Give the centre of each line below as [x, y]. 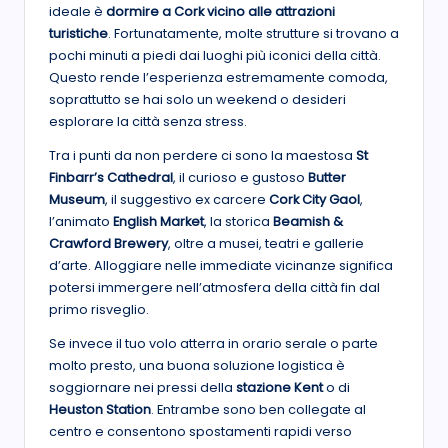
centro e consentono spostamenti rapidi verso [200, 432]
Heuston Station [100, 410]
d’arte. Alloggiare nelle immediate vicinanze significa [221, 266]
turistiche [78, 34]
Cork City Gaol [314, 200]
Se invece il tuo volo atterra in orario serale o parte [213, 344]
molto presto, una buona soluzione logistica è [197, 366]
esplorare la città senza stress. [148, 122]
